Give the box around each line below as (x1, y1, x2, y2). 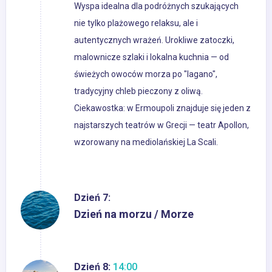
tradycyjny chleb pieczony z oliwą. (74, 86, 203, 97)
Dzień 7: (74, 192, 110, 204)
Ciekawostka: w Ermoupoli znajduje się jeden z (74, 103, 251, 114)
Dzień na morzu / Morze (74, 208, 194, 221)
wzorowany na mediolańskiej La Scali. (74, 137, 218, 148)
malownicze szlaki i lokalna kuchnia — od (74, 52, 229, 63)
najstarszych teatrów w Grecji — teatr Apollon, (74, 120, 249, 131)
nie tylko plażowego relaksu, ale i (74, 18, 198, 29)
